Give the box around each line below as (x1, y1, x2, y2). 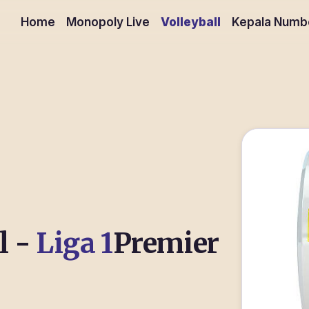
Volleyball (161, 15, 221, 29)
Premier (112, 226, 219, 261)
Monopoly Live (66, 15, 150, 29)
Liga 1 (36, 226, 113, 261)
